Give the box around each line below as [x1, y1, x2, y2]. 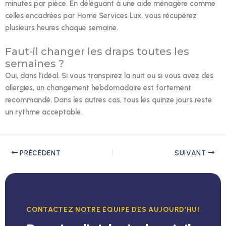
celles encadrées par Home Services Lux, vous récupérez [5, 11, 197, 20]
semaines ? [5, 57, 64, 70]
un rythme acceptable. [5, 107, 82, 117]
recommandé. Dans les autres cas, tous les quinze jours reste [5, 95, 212, 104]
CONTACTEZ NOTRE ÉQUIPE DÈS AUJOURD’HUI [26, 205, 200, 214]
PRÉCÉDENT [18, 148, 61, 157]
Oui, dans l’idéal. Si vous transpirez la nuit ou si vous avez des [5, 71, 213, 80]
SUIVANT [174, 148, 208, 157]
